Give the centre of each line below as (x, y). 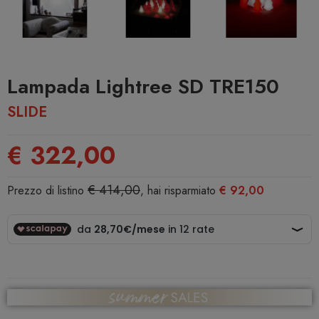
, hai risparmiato (180, 191)
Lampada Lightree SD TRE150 (143, 87)
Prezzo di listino (47, 191)
